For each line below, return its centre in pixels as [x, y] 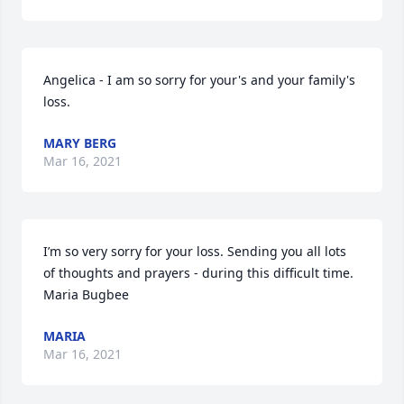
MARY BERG [80, 143]
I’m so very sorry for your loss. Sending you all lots [195, 251]
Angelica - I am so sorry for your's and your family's [199, 80]
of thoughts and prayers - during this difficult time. [198, 273]
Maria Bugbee [86, 294]
